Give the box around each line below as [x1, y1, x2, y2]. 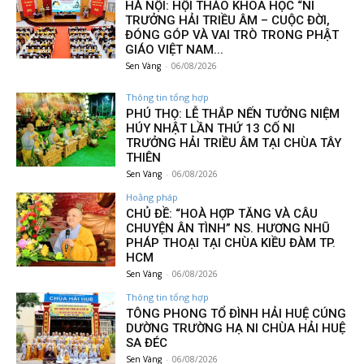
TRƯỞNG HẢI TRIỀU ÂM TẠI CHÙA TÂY [126, 135, 342, 150]
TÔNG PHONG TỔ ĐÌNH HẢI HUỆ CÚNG [126, 305, 347, 321]
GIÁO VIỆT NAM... [125, 41, 224, 57]
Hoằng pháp [126, 190, 179, 203]
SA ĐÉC [126, 335, 168, 350]
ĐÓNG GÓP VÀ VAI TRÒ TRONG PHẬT [125, 27, 340, 42]
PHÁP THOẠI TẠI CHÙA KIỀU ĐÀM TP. [126, 235, 336, 250]
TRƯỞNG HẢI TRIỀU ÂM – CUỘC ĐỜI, [125, 12, 331, 28]
